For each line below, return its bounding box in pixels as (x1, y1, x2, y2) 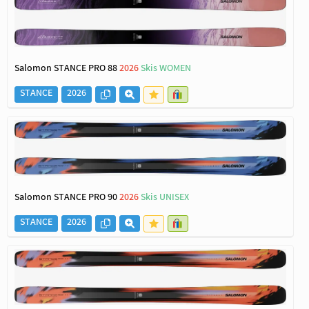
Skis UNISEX (141, 191, 189, 206)
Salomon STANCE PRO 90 (14, 191, 119, 206)
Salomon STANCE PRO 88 (14, 62, 119, 77)
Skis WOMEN (141, 62, 191, 77)
